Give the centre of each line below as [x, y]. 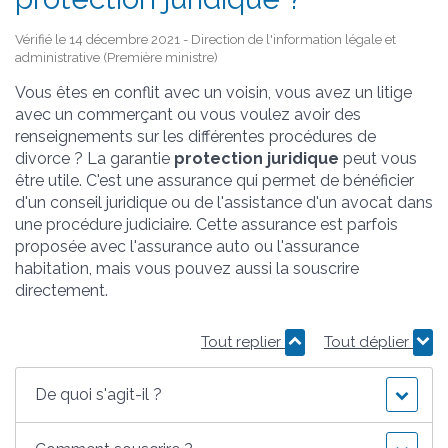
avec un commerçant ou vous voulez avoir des [188, 114]
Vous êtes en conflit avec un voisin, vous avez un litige [213, 92]
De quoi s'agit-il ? [99, 394]
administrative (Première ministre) [116, 57]
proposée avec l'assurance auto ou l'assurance [187, 246]
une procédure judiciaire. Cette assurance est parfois [206, 224]
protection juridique [256, 158]
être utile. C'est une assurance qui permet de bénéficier [214, 180]
